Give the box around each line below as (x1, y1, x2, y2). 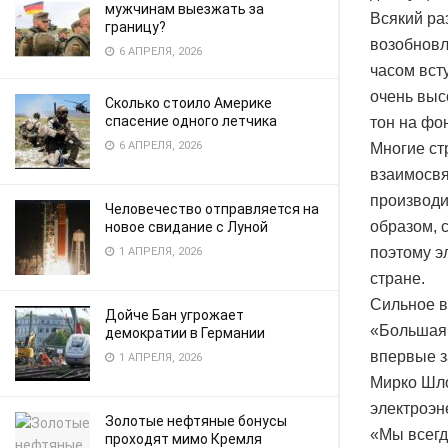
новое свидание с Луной (105, 219, 268, 235)
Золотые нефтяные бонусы (105, 413, 287, 429)
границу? (105, 19, 169, 35)
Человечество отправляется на (105, 201, 319, 217)
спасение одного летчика (105, 113, 277, 129)
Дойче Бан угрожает (105, 307, 244, 323)
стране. (370, 269, 425, 287)
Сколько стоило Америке (105, 95, 272, 111)
